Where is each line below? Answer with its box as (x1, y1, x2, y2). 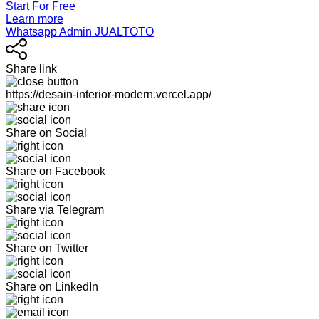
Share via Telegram (6, 203, 104, 216)
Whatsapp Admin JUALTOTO (6, 25, 154, 38)
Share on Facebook (6, 164, 105, 177)
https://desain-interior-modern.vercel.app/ (6, 88, 211, 100)
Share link (6, 62, 57, 75)
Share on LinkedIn (6, 280, 98, 293)
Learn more (6, 12, 63, 25)
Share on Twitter (6, 241, 88, 254)
